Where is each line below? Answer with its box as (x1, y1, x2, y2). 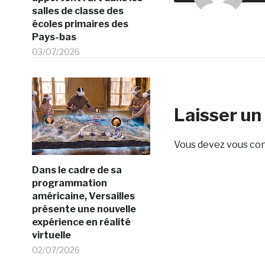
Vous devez (173, 139, 227, 150)
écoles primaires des (31, 18, 128, 30)
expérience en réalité (31, 216, 131, 228)
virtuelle (31, 230, 71, 241)
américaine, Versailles (31, 190, 135, 202)
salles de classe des (31, 5, 124, 17)
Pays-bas (31, 31, 76, 43)
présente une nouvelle (31, 203, 136, 215)
